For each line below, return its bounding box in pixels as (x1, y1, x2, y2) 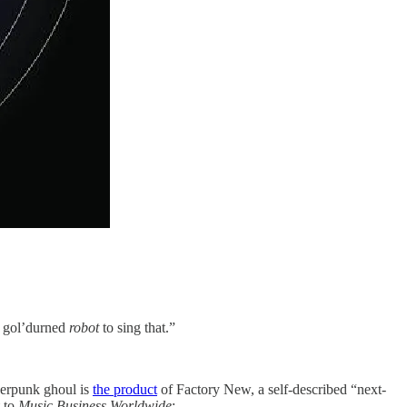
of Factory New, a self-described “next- (157, 381, 386, 397)
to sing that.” (103, 319, 175, 335)
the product (93, 381, 157, 397)
